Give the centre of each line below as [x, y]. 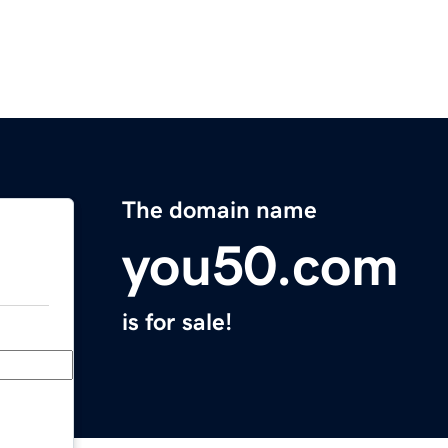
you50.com [260, 266]
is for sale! [177, 322]
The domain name [219, 210]
